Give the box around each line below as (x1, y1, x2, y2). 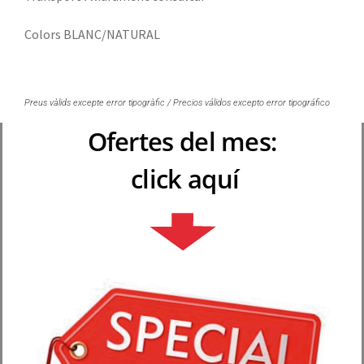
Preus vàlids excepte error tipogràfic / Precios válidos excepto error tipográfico (24, 97, 330, 108)
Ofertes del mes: (87, 123, 277, 158)
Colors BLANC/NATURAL (24, 26, 160, 43)
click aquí (124, 161, 240, 196)
